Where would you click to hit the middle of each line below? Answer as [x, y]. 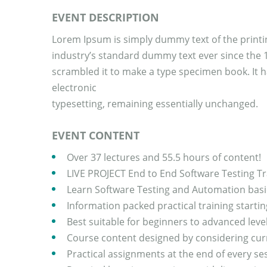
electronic [74, 87]
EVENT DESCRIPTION [105, 17]
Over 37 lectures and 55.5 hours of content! [164, 157]
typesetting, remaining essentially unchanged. [155, 103]
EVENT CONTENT [96, 135]
